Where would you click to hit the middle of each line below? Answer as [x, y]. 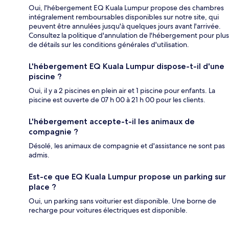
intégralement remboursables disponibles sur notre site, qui [124, 17]
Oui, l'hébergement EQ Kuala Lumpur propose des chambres [126, 7]
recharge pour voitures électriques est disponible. [108, 210]
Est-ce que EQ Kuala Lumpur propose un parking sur [127, 176]
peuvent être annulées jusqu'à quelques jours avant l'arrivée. [125, 26]
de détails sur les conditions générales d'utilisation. [109, 44]
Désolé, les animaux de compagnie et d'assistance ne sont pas [127, 145]
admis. [39, 155]
